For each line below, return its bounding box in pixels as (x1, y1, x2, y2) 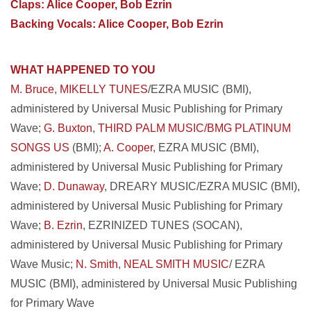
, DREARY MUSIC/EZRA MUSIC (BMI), (104, 180, 300, 192)
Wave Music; (10, 258, 76, 270)
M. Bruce (10, 83, 54, 95)
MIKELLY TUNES (60, 83, 148, 95)
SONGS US (10, 142, 72, 153)
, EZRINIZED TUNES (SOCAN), (83, 219, 242, 231)
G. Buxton (44, 122, 92, 134)
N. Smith (76, 258, 118, 270)
